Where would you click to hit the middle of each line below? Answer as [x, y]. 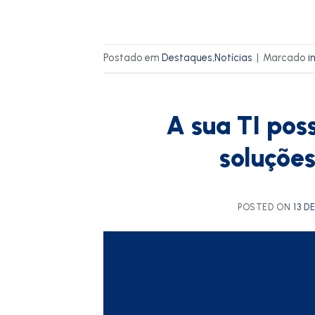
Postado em [133, 58]
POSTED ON [265, 207]
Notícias [233, 58]
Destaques [187, 58]
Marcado [285, 58]
